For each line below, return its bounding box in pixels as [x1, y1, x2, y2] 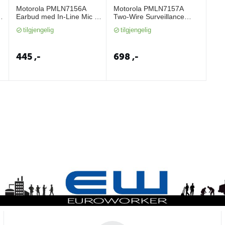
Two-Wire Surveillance [114, 13, 184, 21]
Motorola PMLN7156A [16, 5, 86, 13]
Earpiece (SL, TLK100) [114, 21, 186, 29]
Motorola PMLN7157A [114, 5, 184, 13]
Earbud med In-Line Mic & [16, 13, 99, 21]
